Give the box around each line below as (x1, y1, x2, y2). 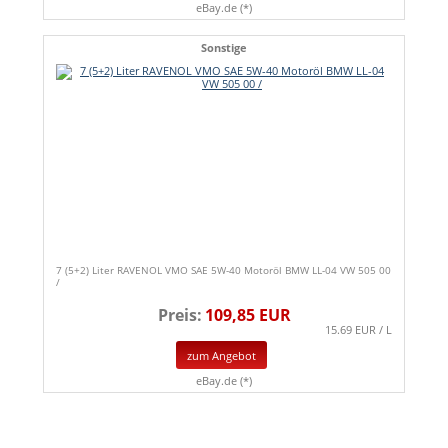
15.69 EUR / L (325, 321, 392, 337)
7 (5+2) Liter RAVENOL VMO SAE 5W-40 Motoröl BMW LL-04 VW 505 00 (56, 262, 391, 277)
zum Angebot (187, 347, 256, 363)
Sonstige (201, 39, 247, 55)
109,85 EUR (204, 303, 291, 326)
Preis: (157, 303, 202, 326)
